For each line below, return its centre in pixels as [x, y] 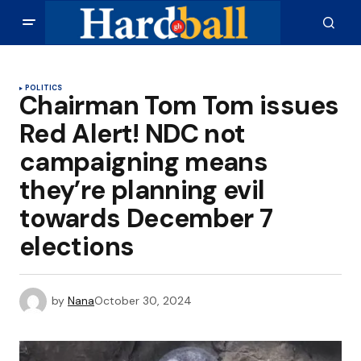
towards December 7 [146, 218]
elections [77, 247]
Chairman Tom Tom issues [179, 106]
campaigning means [144, 162]
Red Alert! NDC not [133, 134]
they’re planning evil [142, 190]
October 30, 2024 [143, 300]
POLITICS [44, 88]
